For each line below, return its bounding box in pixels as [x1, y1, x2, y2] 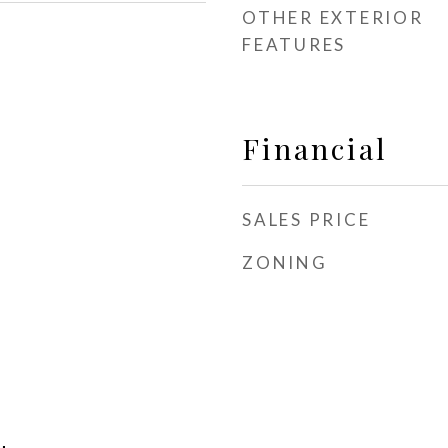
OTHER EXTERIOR [242, 7, 424, 28]
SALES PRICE [242, 209, 371, 230]
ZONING [242, 252, 328, 273]
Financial [242, 129, 388, 167]
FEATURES [242, 34, 346, 55]
